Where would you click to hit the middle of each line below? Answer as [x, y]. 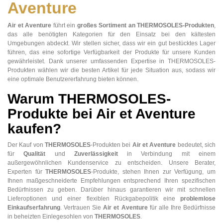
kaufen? [34, 129]
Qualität [35, 154]
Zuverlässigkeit [96, 154]
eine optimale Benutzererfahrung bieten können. [73, 79]
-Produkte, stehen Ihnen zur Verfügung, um [154, 172]
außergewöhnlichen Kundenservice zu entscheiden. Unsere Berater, [111, 163]
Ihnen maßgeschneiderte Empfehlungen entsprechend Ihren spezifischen [111, 181]
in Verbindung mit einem [167, 154]
